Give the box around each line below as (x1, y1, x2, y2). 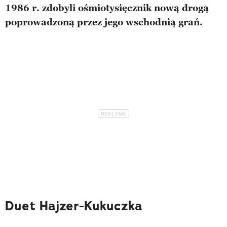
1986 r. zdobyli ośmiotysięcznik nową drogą (5, 2, 209, 14)
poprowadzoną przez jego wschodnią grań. (5, 16, 203, 28)
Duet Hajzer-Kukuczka (5, 197, 142, 214)
